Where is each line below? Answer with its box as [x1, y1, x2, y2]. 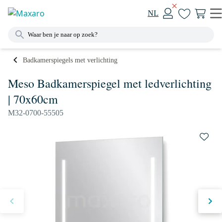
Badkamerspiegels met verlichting [23, 56, 117, 64]
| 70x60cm [8, 91, 58, 107]
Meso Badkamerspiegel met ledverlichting [8, 75, 212, 91]
